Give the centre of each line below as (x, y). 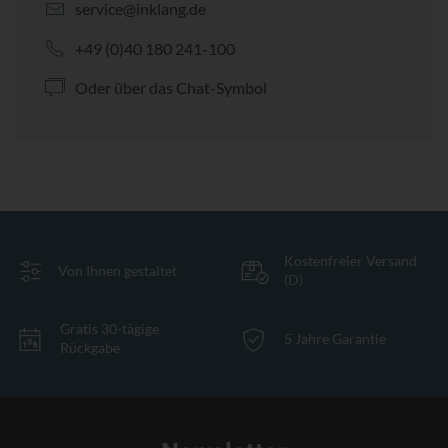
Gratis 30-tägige (109, 329)
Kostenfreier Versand (350, 261)
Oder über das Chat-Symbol (171, 88)
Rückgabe (90, 348)
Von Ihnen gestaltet (117, 270)
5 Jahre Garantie (335, 338)
